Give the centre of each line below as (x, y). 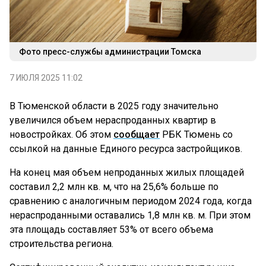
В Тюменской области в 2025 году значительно (114, 106)
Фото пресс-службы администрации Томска (110, 52)
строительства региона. (61, 244)
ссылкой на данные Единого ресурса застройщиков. (126, 149)
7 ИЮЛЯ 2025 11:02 (46, 78)
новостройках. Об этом (61, 135)
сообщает (137, 135)
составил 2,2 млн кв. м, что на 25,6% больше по (114, 187)
